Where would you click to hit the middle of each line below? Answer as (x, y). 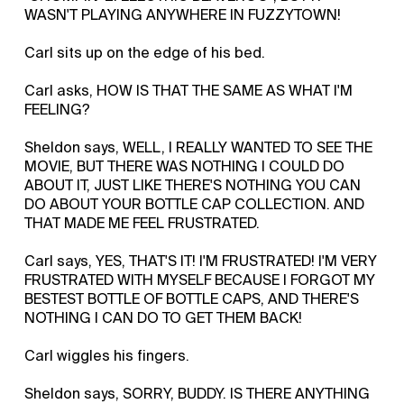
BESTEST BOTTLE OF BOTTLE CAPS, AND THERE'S (192, 298)
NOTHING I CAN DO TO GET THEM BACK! (164, 317)
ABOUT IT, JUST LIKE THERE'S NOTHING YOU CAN (193, 185)
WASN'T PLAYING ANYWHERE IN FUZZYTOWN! (183, 14)
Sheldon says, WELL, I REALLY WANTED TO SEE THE (199, 147)
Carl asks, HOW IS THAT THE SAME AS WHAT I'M (189, 90)
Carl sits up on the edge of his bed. (145, 52)
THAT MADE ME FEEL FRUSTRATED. (142, 223)
